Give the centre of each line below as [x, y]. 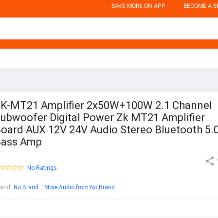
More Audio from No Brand [80, 188]
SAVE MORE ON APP [138, 6]
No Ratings [42, 168]
